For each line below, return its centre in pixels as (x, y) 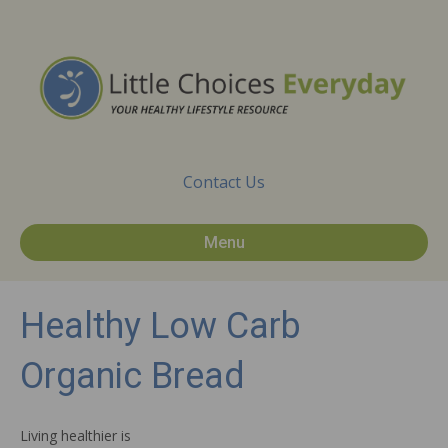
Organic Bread (132, 376)
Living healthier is (75, 436)
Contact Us (224, 182)
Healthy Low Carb (160, 326)
